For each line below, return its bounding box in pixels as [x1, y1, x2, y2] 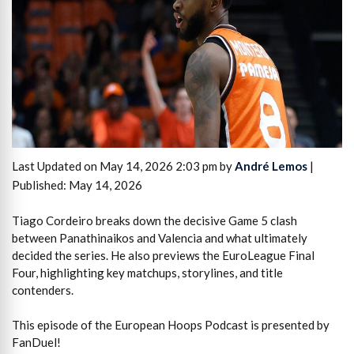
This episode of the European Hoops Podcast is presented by [12, 318, 330, 333]
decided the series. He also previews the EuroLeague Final [12, 247, 314, 262]
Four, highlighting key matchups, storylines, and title [12, 265, 283, 280]
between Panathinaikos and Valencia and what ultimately [12, 230, 307, 245]
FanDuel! [12, 335, 61, 350]
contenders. [12, 282, 73, 297]
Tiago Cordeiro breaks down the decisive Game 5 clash [12, 213, 297, 228]
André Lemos [235, 159, 307, 174]
